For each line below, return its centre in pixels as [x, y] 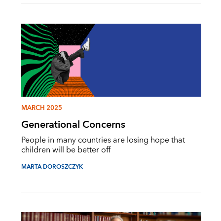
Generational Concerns [73, 125]
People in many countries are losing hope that [103, 140]
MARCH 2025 [41, 108]
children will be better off [66, 150]
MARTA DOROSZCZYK [52, 167]
